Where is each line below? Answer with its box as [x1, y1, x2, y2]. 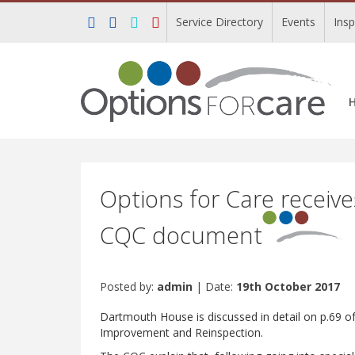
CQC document [100, 219, 262, 250]
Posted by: [100, 279, 157, 294]
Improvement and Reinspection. [100, 325, 263, 340]
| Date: [193, 279, 236, 294]
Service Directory [176, 14, 263, 29]
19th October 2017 [236, 279, 340, 294]
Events [281, 14, 315, 29]
